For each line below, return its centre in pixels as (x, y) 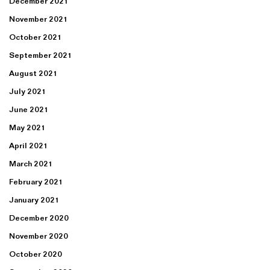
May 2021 (27, 127)
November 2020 (39, 236)
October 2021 (36, 37)
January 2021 (34, 200)
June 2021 (29, 109)
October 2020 (36, 254)
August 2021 (33, 73)
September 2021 (41, 55)
